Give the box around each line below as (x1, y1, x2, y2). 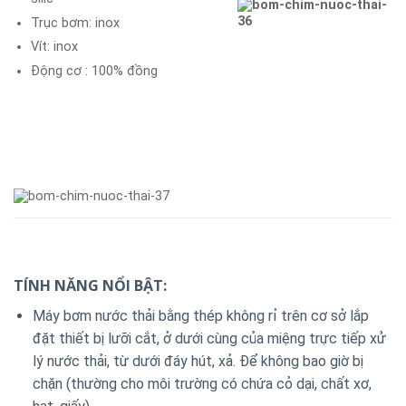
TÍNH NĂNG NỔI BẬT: (14, 275, 167, 295)
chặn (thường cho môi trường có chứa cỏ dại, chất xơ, (32, 374, 372, 392)
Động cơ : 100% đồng (30, 63, 158, 79)
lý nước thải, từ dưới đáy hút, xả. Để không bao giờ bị (32, 352, 363, 370)
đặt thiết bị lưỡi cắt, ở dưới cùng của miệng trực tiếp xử (32, 329, 386, 347)
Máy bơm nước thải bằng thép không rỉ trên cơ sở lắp (32, 306, 369, 324)
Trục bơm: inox (30, 14, 120, 31)
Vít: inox (30, 39, 78, 55)
